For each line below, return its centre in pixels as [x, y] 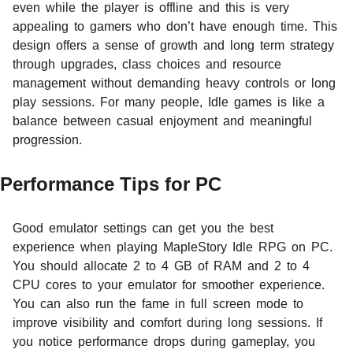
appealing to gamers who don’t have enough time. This [175, 26]
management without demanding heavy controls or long [174, 83]
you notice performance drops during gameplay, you [164, 341]
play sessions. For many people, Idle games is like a [169, 102]
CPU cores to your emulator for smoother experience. [169, 284]
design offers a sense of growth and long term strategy [173, 45]
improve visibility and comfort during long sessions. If [167, 322]
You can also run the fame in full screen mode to [158, 303]
